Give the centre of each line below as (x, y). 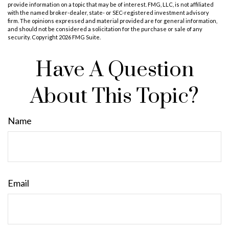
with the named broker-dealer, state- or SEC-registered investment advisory (108, 13)
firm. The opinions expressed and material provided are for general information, (112, 21)
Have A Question (114, 70)
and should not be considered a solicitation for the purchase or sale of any (105, 29)
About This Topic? (114, 97)
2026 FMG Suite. (80, 37)
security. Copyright (33, 37)
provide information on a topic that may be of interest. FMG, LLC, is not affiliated (111, 4)
